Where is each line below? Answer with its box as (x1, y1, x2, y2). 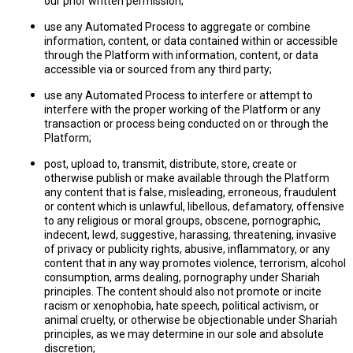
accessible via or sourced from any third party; (44, 63, 272, 76)
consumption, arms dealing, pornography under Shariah (44, 271, 320, 284)
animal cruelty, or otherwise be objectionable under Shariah (44, 314, 337, 326)
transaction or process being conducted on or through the (44, 117, 329, 130)
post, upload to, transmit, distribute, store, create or (44, 158, 297, 170)
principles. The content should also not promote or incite (44, 285, 321, 298)
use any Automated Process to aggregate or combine (44, 20, 310, 33)
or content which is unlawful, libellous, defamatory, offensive (44, 200, 344, 213)
